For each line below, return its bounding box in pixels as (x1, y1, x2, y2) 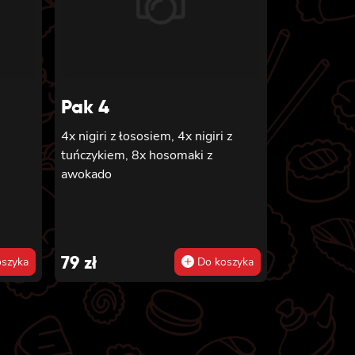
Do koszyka (194, 254, 254, 269)
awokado (60, 165, 112, 183)
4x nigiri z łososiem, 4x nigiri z (60, 127, 232, 145)
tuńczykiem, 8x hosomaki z (60, 146, 212, 164)
